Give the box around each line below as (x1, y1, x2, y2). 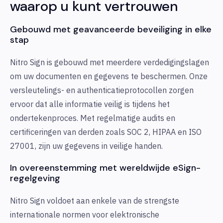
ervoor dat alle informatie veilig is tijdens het (10, 99, 170, 110)
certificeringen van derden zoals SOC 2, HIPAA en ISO (10, 127, 202, 137)
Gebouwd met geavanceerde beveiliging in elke (10, 23, 212, 36)
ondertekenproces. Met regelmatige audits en (10, 113, 175, 123)
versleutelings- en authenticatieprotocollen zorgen (10, 85, 194, 96)
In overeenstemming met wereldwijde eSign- (10, 162, 201, 174)
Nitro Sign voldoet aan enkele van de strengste (10, 196, 179, 206)
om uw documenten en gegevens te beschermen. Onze (10, 71, 208, 82)
